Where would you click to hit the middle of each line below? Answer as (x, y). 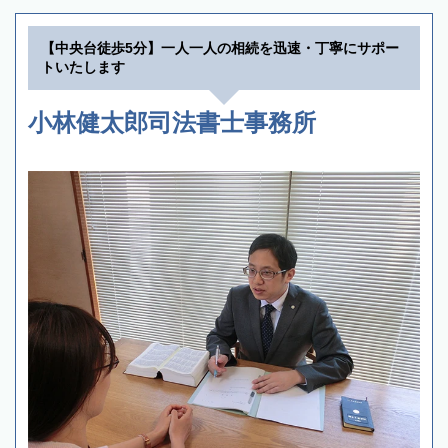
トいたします (83, 67)
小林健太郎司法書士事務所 (172, 123)
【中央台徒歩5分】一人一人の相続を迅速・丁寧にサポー (220, 48)
